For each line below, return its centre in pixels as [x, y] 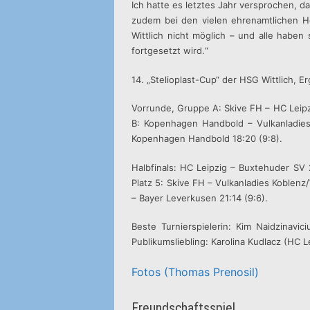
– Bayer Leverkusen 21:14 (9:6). [200, 198]
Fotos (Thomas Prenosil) [195, 272]
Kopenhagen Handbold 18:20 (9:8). [207, 138]
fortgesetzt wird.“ [170, 51]
